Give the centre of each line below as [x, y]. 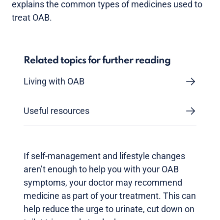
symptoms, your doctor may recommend [103, 183]
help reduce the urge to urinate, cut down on [109, 209]
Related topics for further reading [97, 61]
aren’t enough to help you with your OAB [101, 169]
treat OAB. [32, 18]
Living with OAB [54, 82]
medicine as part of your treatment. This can [110, 196]
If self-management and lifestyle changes [104, 156]
